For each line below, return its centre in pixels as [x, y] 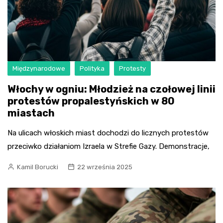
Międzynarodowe [39, 69]
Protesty [132, 69]
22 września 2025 [105, 167]
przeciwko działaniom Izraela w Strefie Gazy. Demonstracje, [109, 147]
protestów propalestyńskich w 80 [91, 101]
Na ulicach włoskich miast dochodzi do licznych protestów [108, 133]
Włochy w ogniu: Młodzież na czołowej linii [111, 89]
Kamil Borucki [38, 167]
